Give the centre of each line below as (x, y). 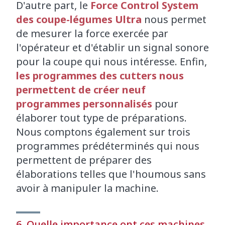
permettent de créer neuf (81, 90)
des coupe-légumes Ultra (79, 20)
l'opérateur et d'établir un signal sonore (113, 48)
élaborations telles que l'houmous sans (111, 174)
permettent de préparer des (84, 160)
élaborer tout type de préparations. (101, 118)
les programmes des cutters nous (100, 76)
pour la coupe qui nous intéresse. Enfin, (111, 62)
